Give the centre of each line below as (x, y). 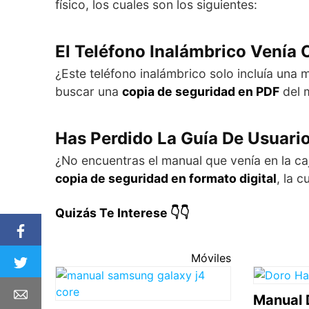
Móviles (211, 258)
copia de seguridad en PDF (201, 91)
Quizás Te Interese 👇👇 (122, 212)
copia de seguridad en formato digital (166, 178)
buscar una (89, 91)
